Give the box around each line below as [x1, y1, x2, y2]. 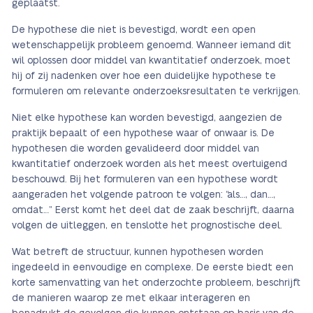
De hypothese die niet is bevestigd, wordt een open [12, 25, 256, 36]
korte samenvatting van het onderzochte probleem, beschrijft [12, 278, 300, 289]
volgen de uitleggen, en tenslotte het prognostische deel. [12, 221, 282, 231]
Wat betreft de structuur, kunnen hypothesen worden [12, 247, 263, 258]
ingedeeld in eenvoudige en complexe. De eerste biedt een [12, 263, 293, 273]
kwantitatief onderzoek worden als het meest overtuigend [12, 159, 287, 170]
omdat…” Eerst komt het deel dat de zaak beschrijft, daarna [12, 205, 294, 216]
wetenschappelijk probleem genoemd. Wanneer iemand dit [12, 41, 291, 51]
